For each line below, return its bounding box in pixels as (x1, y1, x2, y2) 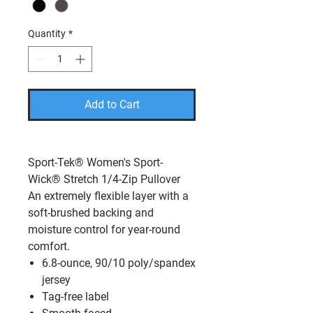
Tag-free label (42, 290, 109, 304)
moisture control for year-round (28, 223, 180, 237)
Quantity (28, 28, 66, 40)
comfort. (28, 240, 70, 254)
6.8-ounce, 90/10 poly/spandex (42, 256, 196, 270)
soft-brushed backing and (28, 206, 154, 220)
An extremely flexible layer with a (28, 189, 189, 203)
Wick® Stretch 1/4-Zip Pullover (28, 173, 180, 187)
